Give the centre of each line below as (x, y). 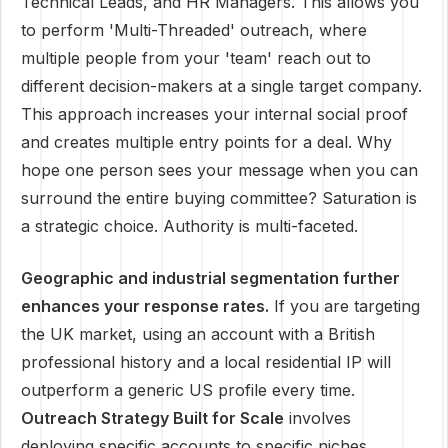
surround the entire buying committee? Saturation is (219, 198)
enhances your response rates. (145, 306)
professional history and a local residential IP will (206, 362)
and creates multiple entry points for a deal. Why (206, 142)
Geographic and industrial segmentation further (210, 278)
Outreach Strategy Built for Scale (152, 418)
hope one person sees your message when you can (219, 170)
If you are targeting (344, 306)
